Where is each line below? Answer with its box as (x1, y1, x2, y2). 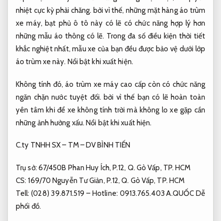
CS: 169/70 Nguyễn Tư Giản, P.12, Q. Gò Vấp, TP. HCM (16, 176, 185, 185)
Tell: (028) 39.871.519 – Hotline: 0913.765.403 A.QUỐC (16, 188, 196, 198)
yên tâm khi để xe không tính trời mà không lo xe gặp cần (16, 105, 205, 114)
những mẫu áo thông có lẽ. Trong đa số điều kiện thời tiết (16, 32, 205, 41)
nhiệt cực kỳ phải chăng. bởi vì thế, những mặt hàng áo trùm (16, 6, 205, 15)
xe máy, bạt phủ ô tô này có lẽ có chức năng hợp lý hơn (16, 19, 205, 28)
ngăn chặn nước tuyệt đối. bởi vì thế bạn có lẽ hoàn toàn (16, 92, 205, 102)
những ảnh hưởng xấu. (16, 118, 86, 127)
